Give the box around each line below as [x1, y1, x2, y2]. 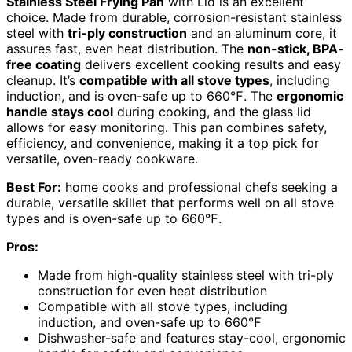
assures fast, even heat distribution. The [6, 40, 247, 57]
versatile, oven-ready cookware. [6, 150, 198, 167]
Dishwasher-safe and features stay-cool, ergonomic [38, 329, 346, 346]
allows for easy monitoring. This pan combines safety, [6, 119, 327, 135]
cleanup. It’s [6, 71, 79, 88]
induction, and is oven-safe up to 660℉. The [6, 87, 277, 104]
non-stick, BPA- [247, 40, 344, 57]
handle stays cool [6, 103, 113, 119]
